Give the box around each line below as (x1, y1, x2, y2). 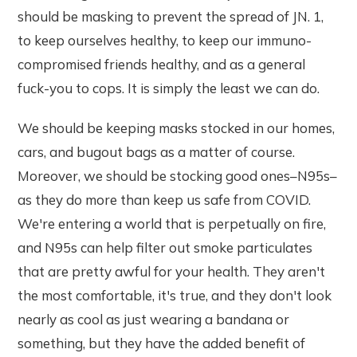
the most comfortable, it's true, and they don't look (18, 286, 332, 304)
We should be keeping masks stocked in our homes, (18, 119, 335, 136)
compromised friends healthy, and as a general (18, 55, 306, 73)
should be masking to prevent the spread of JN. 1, (18, 7, 324, 25)
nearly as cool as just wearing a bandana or (18, 310, 290, 328)
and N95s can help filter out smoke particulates (18, 238, 313, 256)
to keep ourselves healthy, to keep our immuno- (18, 31, 312, 49)
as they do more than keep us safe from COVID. (18, 190, 312, 208)
